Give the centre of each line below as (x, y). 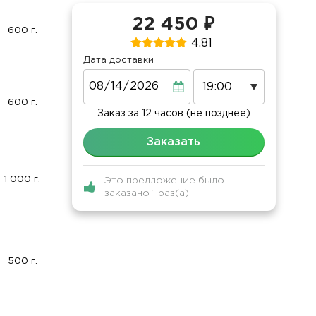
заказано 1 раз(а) (146, 194)
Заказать (174, 142)
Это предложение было (164, 181)
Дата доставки (118, 61)
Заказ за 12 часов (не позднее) (174, 114)
